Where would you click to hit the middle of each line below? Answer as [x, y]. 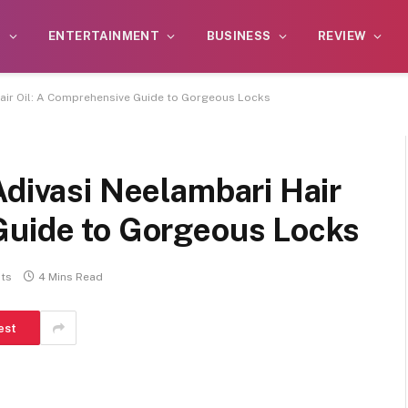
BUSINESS [239, 36]
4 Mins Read [71, 277]
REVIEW [342, 36]
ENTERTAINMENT [104, 36]
